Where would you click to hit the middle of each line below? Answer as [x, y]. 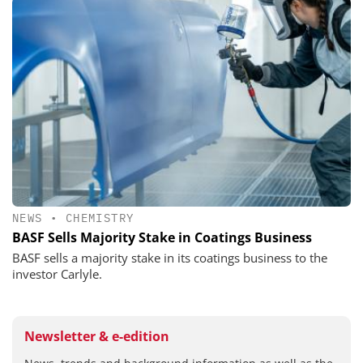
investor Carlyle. [57, 273]
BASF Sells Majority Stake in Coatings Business [162, 237]
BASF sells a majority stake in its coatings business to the [170, 257]
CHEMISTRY [100, 218]
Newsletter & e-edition [97, 336]
